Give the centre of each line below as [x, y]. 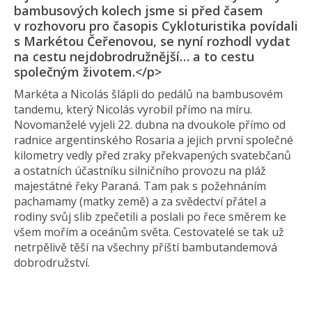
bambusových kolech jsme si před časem [139, 10]
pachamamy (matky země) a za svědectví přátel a [140, 201]
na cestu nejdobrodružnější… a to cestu [134, 56]
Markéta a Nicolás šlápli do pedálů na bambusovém [148, 94]
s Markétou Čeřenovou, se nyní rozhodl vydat [152, 41]
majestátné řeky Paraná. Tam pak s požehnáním [140, 186]
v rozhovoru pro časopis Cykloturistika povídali [156, 26]
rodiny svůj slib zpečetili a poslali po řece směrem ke [150, 217]
